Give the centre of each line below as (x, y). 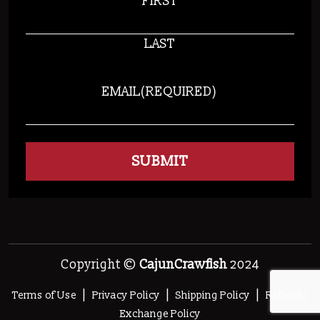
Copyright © (100, 264)
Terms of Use (44, 295)
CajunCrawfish (183, 264)
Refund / (287, 295)
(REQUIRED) (179, 91)
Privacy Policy (126, 295)
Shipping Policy (213, 295)
